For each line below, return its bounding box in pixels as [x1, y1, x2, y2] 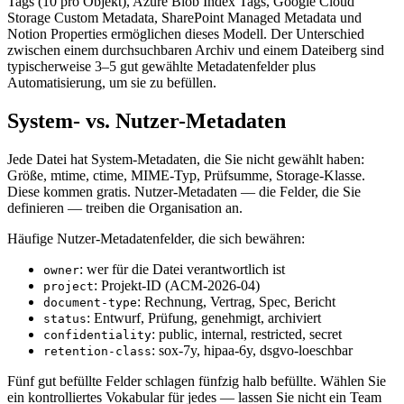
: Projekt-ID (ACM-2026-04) [94, 277, 260, 293]
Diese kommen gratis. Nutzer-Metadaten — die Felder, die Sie [7, 183, 361, 199]
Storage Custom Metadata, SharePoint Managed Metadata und [7, 9, 362, 25]
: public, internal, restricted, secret [151, 326, 342, 342]
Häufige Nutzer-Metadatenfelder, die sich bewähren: [7, 230, 305, 246]
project [43, 279, 94, 293]
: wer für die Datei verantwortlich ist [79, 261, 285, 277]
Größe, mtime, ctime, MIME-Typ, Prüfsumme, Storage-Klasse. [7, 167, 365, 183]
